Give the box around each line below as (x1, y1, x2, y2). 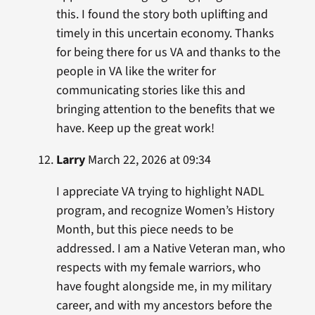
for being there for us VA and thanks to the (56, 44, 281, 61)
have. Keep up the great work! (56, 120, 214, 137)
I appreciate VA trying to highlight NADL (56, 183, 264, 200)
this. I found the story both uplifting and (56, 6, 268, 23)
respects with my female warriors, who (56, 259, 261, 276)
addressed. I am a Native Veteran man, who (56, 240, 285, 257)
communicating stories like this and (56, 82, 245, 99)
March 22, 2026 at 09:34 (84, 151, 211, 169)
